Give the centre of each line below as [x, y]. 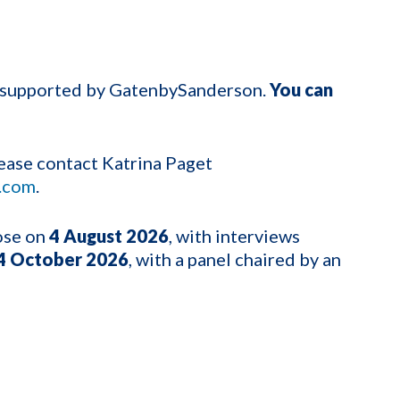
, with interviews [234, 235]
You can [301, 89]
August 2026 [116, 235]
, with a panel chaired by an [235, 258]
